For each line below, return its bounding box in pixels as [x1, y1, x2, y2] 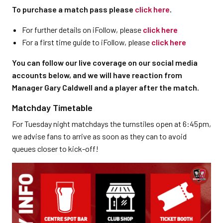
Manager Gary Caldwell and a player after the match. [12, 83, 199, 93]
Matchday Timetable [12, 102, 93, 113]
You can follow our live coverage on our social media [12, 58, 198, 68]
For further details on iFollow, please [22, 25, 143, 35]
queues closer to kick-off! [12, 144, 99, 154]
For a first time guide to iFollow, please [22, 37, 151, 47]
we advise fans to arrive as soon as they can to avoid [12, 131, 187, 141]
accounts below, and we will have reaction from [12, 70, 182, 80]
